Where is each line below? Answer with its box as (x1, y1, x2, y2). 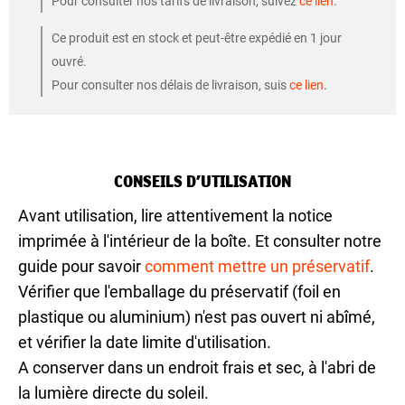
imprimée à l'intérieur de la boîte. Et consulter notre (18, 231, 381, 251)
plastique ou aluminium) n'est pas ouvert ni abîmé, (18, 307, 375, 327)
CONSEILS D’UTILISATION (114, 171, 291, 193)
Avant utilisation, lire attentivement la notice (18, 206, 333, 226)
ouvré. (52, 54, 87, 70)
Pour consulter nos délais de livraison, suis (52, 78, 289, 93)
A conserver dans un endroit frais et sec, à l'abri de (18, 358, 376, 378)
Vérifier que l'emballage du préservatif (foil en (18, 282, 341, 302)
